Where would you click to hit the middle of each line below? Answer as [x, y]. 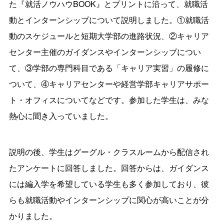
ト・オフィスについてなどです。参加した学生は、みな [109, 99]
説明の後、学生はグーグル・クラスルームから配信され [109, 151]
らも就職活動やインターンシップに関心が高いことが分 [109, 199]
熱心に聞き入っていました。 [61, 115]
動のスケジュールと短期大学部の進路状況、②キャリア [109, 35]
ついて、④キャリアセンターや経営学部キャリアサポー [109, 83]
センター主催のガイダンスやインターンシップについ [105, 51]
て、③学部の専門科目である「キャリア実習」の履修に [109, 67]
